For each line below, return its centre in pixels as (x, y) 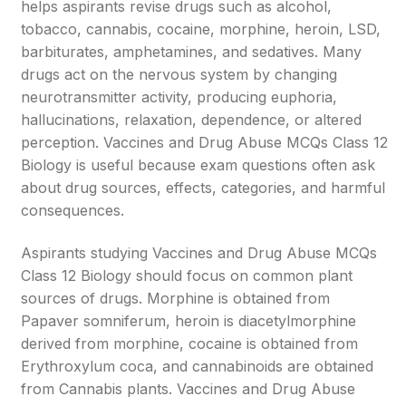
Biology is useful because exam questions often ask (198, 165)
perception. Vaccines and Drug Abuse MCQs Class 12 (205, 142)
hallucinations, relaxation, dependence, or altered (192, 120)
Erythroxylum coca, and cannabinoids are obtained (198, 366)
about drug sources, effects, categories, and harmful (203, 188)
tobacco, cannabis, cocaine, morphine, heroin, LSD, (201, 29)
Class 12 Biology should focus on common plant (187, 275)
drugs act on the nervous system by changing (179, 74)
